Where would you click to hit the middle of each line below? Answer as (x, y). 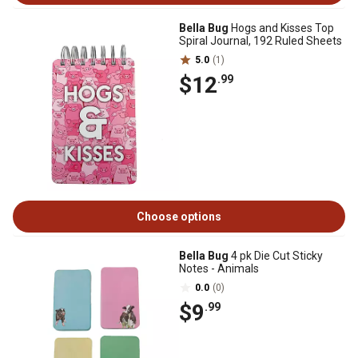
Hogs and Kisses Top (281, 28)
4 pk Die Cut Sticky (276, 256)
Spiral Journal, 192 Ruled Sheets (261, 41)
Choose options (179, 217)
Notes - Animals (219, 268)
